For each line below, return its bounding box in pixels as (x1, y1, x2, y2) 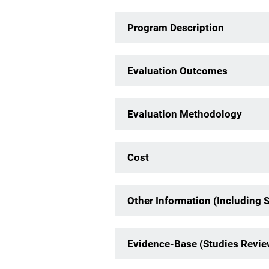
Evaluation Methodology (127, 108, 242, 120)
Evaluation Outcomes (127, 65, 228, 77)
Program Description (127, 22, 224, 34)
